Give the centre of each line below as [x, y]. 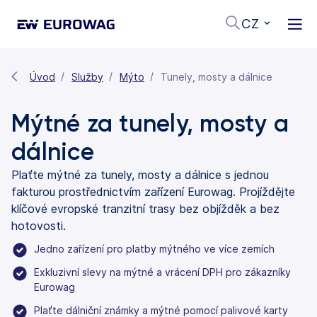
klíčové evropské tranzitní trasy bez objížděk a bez [145, 208]
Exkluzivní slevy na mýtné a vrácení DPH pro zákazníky [162, 272]
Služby [87, 76]
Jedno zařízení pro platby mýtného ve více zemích [154, 248]
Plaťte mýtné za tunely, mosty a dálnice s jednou [140, 174]
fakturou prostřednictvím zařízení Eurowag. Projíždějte [153, 191]
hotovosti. [39, 225]
